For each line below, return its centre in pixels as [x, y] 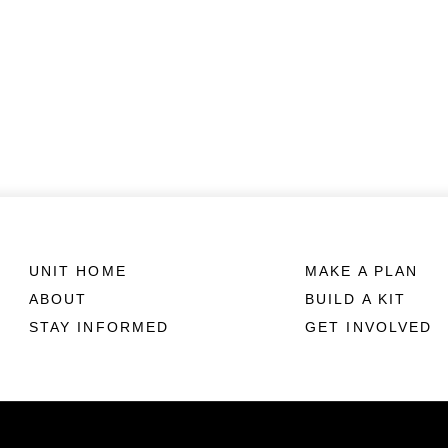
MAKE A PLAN [362, 271]
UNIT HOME [77, 271]
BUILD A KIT [356, 299]
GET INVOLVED [369, 327]
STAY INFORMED [99, 327]
